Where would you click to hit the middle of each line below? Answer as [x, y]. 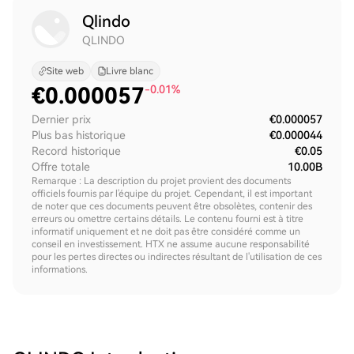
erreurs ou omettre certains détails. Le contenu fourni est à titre [168, 219]
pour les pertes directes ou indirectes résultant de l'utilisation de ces [177, 257]
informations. [60, 269]
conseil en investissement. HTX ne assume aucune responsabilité [171, 244]
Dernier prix [61, 119]
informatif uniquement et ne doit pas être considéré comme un [166, 232]
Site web [65, 71]
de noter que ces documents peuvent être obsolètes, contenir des [172, 206]
